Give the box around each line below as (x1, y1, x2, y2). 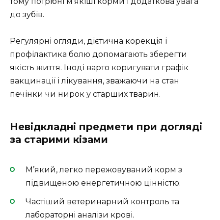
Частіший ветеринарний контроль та (26, 197, 179, 207)
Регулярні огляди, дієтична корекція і (10, 36, 167, 46)
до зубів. (10, 9, 44, 19)
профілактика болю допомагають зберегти (10, 49, 187, 59)
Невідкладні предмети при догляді (10, 120, 202, 133)
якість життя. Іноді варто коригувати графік (10, 62, 189, 72)
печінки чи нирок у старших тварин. (10, 89, 161, 99)
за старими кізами (10, 133, 108, 145)
